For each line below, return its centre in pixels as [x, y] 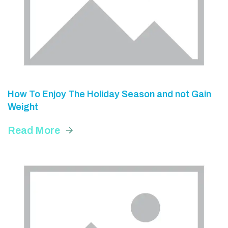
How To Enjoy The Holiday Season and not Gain [109, 94]
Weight [23, 107]
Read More [34, 131]
